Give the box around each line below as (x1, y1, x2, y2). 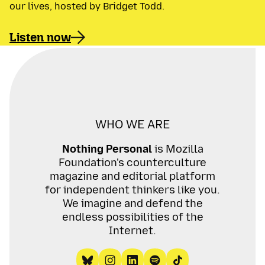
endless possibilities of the (62, 210, 203, 224)
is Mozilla (151, 142, 203, 156)
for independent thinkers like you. (45, 183, 220, 196)
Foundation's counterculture (59, 156, 206, 169)
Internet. (109, 224, 156, 237)
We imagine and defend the (62, 196, 203, 210)
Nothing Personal (62, 142, 152, 156)
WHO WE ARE (95, 117, 170, 131)
